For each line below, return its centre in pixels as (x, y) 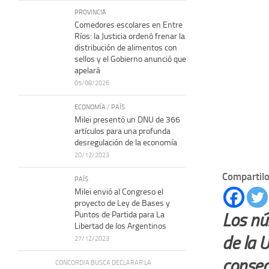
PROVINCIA (90, 12)
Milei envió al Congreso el (119, 192)
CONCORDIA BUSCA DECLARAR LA (103, 262)
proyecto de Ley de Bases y (122, 203)
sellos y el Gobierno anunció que (130, 59)
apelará (87, 70)
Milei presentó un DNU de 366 (127, 119)
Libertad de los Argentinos (120, 226)
